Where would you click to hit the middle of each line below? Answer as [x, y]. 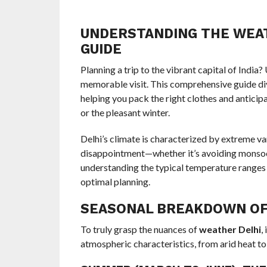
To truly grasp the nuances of [139, 229]
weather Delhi [230, 229]
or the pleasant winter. [125, 113]
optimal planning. [115, 182]
